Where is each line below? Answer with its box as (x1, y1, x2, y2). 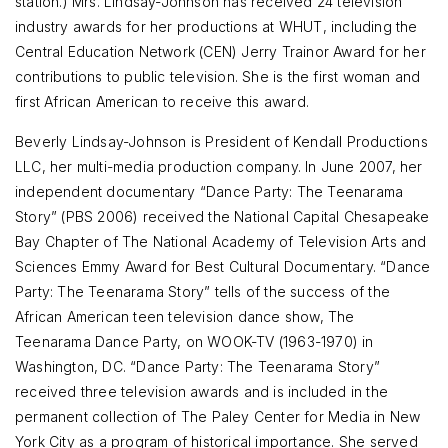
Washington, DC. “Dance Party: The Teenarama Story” (15, 357, 381, 375)
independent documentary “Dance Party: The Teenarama (15, 182, 404, 200)
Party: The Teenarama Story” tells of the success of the (15, 282, 391, 300)
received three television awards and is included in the (15, 382, 389, 400)
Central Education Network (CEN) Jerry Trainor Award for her (15, 42, 426, 60)
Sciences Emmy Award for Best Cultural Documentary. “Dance (15, 257, 431, 275)
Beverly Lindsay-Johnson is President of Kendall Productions (15, 132, 428, 150)
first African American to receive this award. (15, 92, 309, 110)
